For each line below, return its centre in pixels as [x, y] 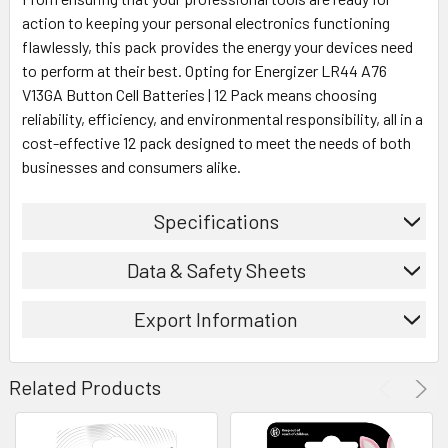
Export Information [216, 318]
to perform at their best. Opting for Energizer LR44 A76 [204, 70]
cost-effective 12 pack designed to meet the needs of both [216, 142]
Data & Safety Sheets [216, 269]
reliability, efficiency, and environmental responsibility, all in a [222, 118]
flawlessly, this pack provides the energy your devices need [217, 46]
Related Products [85, 386]
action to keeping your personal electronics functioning [206, 22]
